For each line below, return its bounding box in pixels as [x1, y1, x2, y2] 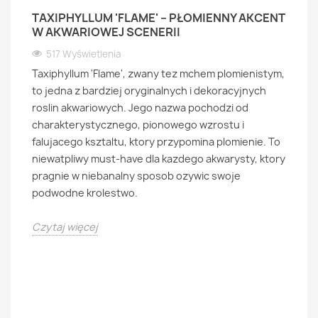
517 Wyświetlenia [46, 48, 121, 60]
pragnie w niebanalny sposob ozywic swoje [32, 169, 241, 182]
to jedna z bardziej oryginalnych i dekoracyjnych [32, 84, 266, 97]
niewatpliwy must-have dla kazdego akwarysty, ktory [32, 152, 285, 165]
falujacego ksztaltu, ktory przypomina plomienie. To [32, 135, 280, 148]
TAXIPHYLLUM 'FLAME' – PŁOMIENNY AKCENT [32, 10, 285, 26]
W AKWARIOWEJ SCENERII [32, 24, 180, 40]
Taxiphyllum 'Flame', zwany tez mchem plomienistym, [32, 67, 285, 80]
